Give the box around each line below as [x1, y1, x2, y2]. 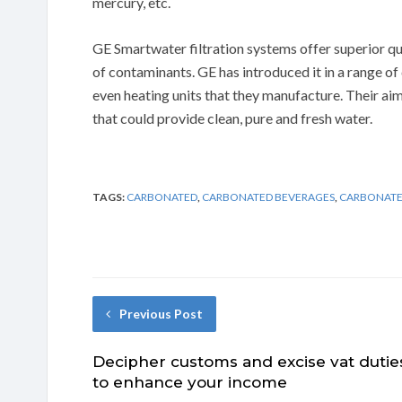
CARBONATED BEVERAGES [202, 189, 335, 204]
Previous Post [119, 305, 203, 321]
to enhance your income [92, 372, 287, 391]
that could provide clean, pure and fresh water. [92, 109, 372, 127]
